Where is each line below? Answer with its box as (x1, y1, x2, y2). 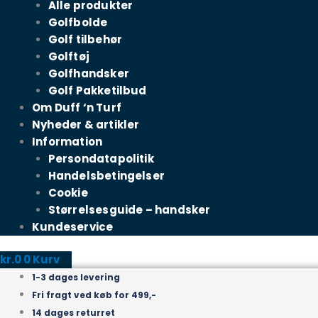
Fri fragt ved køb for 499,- (32, 289, 156, 302)
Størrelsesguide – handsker (48, 202, 211, 217)
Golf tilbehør (48, 31, 123, 47)
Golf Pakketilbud (48, 82, 147, 98)
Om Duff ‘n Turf (32, 99, 121, 115)
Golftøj (48, 48, 89, 64)
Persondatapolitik (48, 150, 154, 166)
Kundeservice (32, 219, 114, 234)
